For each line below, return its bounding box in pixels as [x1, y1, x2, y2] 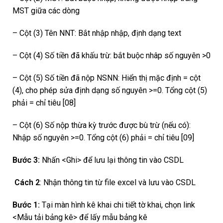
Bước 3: [12, 155, 40, 165]
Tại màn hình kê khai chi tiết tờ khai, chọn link [40, 200, 195, 210]
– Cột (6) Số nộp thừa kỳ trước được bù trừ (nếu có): [12, 120, 191, 130]
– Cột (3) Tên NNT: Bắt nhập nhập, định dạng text [12, 28, 181, 38]
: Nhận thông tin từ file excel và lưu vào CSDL [40, 177, 196, 187]
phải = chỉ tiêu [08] [12, 98, 76, 108]
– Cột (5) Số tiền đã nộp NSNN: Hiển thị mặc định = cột [12, 73, 201, 83]
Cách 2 [14, 177, 40, 187]
